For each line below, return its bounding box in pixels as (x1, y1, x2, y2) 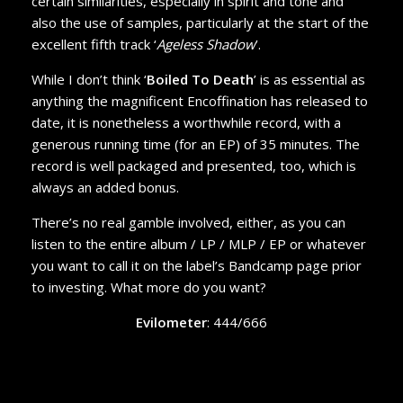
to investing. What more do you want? (31, 277, 266, 296)
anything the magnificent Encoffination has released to (31, 91, 368, 110)
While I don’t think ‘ (31, 69, 147, 88)
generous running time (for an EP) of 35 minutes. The (31, 134, 360, 153)
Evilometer (135, 312, 207, 331)
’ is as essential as (253, 69, 365, 88)
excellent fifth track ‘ (31, 34, 157, 53)
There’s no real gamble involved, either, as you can (31, 212, 345, 231)
